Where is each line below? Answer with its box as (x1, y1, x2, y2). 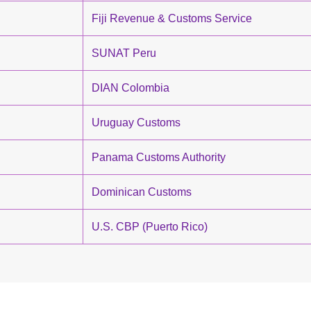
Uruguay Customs (92, 117, 180, 128)
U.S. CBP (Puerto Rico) (92, 221, 208, 233)
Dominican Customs (92, 186, 192, 198)
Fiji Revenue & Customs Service (92, 12, 252, 24)
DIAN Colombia (92, 82, 169, 94)
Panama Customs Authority (92, 151, 226, 163)
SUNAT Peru (92, 47, 156, 59)
